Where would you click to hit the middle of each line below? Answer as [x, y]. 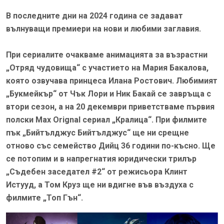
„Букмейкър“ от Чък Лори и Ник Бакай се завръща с [108, 94]
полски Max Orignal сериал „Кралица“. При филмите [106, 120]
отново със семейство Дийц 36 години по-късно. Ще [111, 146]
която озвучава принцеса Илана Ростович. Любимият [112, 81]
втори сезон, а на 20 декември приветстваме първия [110, 107]
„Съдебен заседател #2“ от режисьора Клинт [97, 172]
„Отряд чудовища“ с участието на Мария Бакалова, [107, 68]
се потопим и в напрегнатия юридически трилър [101, 159]
